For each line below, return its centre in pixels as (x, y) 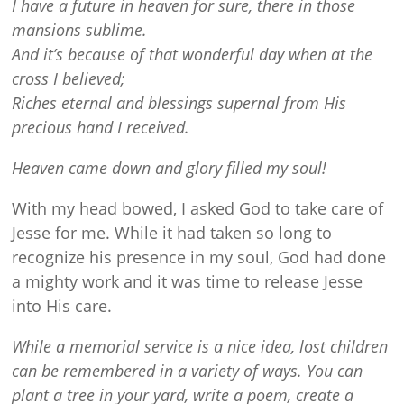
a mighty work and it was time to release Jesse (188, 282)
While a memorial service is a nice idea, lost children (200, 347)
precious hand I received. (101, 128)
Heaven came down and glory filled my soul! (170, 168)
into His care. (62, 306)
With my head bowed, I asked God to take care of (198, 209)
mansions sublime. (80, 30)
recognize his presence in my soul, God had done (199, 257)
